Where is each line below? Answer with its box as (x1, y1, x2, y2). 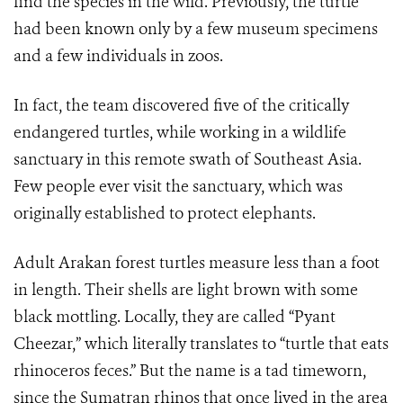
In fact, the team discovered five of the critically (13, 94, 349, 116)
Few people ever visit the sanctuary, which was (13, 175, 343, 197)
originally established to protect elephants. (13, 202, 316, 224)
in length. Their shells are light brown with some (13, 279, 358, 300)
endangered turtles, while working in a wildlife (13, 121, 346, 143)
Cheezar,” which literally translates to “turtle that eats (13, 333, 389, 354)
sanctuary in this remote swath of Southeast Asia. (13, 148, 362, 170)
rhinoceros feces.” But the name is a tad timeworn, (13, 360, 366, 381)
